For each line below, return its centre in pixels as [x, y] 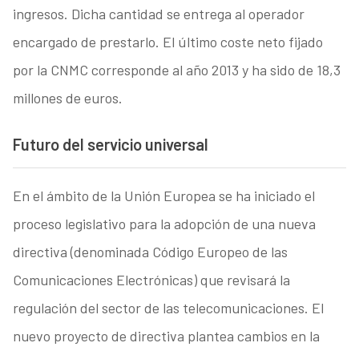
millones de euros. [67, 98]
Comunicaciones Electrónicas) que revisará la [151, 279]
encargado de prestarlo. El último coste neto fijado [167, 42]
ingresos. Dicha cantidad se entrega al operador [158, 14]
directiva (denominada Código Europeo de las [150, 251]
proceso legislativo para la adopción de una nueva [164, 223]
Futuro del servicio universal [110, 145]
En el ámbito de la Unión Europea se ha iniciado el [163, 195]
